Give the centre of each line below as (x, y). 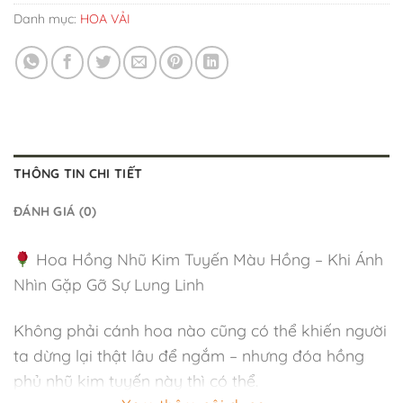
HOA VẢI (105, 18)
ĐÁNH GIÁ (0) (55, 212)
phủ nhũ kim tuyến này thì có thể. (136, 381)
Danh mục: (47, 18)
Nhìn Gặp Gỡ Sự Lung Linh (109, 284)
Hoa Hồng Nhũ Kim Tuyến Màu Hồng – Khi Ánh (208, 259)
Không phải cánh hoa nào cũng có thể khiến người (200, 330)
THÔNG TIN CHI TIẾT (78, 174)
